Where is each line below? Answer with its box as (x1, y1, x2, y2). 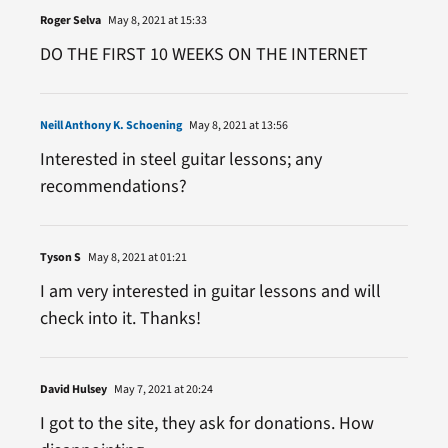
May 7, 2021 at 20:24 (111, 380, 213, 398)
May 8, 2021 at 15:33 (105, 11, 207, 29)
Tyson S (39, 248, 81, 266)
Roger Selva (39, 11, 101, 29)
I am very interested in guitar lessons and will (39, 278, 381, 304)
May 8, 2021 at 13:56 (186, 116, 288, 134)
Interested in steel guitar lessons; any (39, 146, 322, 172)
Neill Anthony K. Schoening (39, 116, 182, 134)
